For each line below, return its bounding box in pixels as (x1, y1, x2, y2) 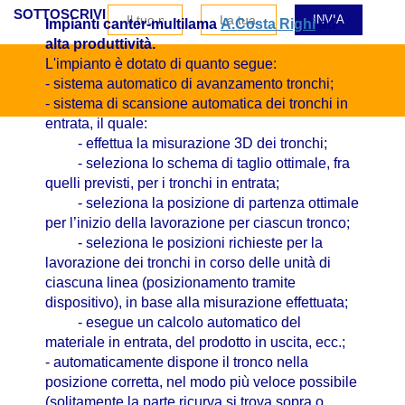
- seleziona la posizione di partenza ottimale (45, 195, 359, 212)
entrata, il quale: (45, 116, 151, 132)
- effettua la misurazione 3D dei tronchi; (45, 136, 327, 152)
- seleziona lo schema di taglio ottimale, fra (45, 155, 350, 172)
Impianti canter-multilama (45, 16, 221, 33)
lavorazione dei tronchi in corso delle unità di (45, 255, 331, 271)
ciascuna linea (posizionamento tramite (45, 275, 296, 291)
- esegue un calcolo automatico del (45, 315, 301, 331)
